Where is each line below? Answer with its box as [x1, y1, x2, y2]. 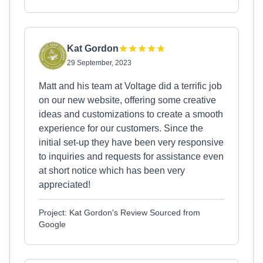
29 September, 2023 [67, 59, 131, 67]
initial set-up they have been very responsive [39, 137, 224, 147]
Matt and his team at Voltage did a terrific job [39, 81, 222, 91]
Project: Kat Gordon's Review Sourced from [39, 208, 200, 217]
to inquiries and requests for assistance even [39, 151, 224, 161]
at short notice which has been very [39, 166, 185, 176]
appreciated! [39, 180, 90, 190]
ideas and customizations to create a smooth [39, 109, 223, 119]
